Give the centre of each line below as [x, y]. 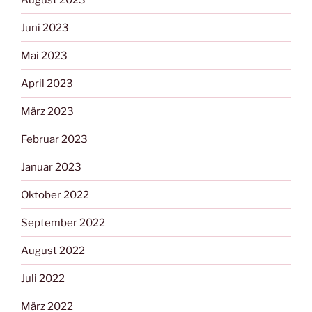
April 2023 [47, 83]
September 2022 [63, 223]
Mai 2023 [44, 55]
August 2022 [53, 250]
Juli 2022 [43, 278]
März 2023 [47, 111]
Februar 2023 [54, 139]
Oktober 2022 [55, 195]
